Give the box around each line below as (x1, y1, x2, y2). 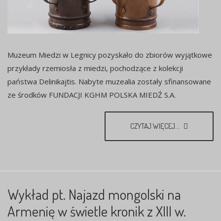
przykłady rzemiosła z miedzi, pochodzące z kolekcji (7, 63, 183, 74)
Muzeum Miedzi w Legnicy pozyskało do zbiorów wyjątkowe (7, 50, 212, 60)
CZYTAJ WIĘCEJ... (130, 121, 181, 131)
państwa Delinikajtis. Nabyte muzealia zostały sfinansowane (7, 76, 211, 87)
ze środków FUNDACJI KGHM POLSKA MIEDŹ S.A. (7, 90, 176, 100)
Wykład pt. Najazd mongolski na (7, 185, 181, 204)
